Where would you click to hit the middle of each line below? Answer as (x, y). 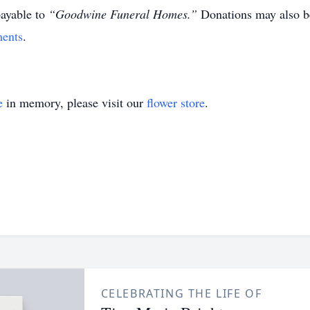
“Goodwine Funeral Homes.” (123, 14)
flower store (176, 102)
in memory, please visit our (75, 102)
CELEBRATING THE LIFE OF (181, 293)
